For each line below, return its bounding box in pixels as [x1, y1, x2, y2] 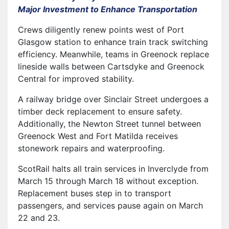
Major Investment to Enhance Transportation [18, 4, 197, 14]
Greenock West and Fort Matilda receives [18, 130, 178, 141]
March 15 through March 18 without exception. [18, 175, 198, 186]
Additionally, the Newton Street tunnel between [18, 118, 201, 129]
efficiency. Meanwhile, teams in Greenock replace [18, 49, 209, 59]
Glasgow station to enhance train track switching [18, 36, 208, 47]
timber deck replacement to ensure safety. [18, 106, 182, 117]
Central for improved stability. [18, 73, 134, 84]
